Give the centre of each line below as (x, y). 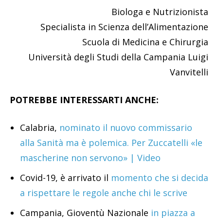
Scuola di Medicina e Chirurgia (145, 42)
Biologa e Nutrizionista (160, 12)
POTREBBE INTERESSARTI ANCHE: (84, 100)
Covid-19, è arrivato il (64, 178)
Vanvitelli (189, 72)
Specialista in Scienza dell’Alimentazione (124, 27)
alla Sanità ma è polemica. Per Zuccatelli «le (111, 143)
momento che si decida (158, 178)
